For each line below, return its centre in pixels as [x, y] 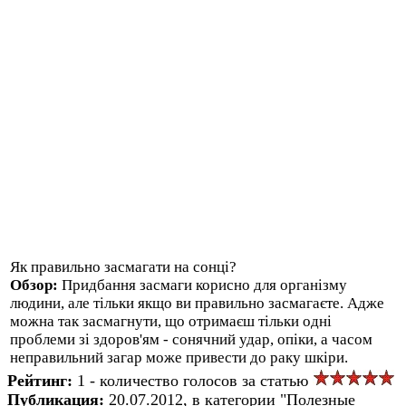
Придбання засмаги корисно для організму [204, 285]
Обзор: [36, 285]
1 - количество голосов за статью [195, 380]
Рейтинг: [42, 380]
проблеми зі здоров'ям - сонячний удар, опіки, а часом [191, 339]
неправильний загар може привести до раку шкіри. [179, 357]
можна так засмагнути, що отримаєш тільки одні [171, 321]
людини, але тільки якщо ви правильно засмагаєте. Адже [197, 303]
